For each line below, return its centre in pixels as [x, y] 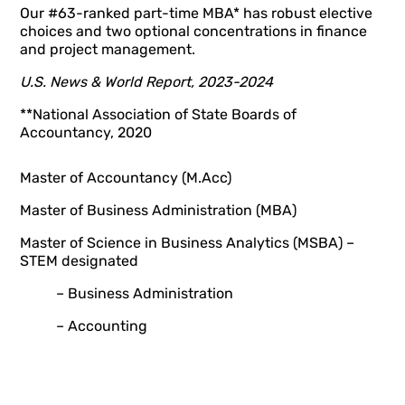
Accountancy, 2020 [86, 132]
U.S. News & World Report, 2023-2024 [147, 82]
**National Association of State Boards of [159, 114]
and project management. [108, 49]
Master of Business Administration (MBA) [159, 210]
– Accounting [102, 326]
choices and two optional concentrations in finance [194, 31]
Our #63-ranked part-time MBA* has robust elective [197, 13]
